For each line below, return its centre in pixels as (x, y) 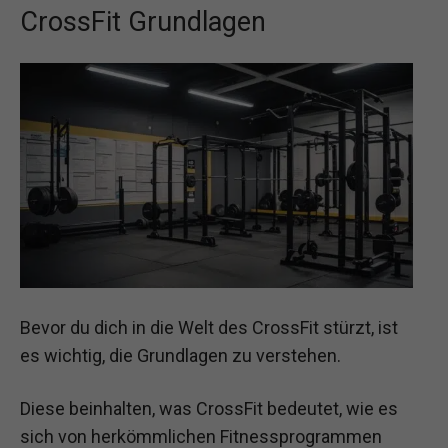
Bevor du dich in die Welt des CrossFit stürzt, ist (209, 327)
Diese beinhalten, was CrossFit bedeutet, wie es (209, 408)
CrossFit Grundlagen (143, 21)
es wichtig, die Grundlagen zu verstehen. (180, 355)
